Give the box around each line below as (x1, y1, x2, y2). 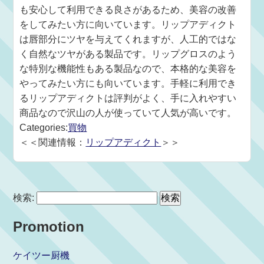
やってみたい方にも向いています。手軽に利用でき (19, 78, 237, 88)
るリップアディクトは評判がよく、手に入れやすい (19, 93, 237, 103)
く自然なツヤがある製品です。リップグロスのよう (19, 49, 237, 59)
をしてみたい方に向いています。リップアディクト (19, 19, 237, 29)
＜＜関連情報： (19, 137, 86, 147)
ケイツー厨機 (13, 250, 70, 260)
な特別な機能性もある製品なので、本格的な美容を (19, 64, 237, 74)
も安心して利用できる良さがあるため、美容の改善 (19, 5, 237, 15)
